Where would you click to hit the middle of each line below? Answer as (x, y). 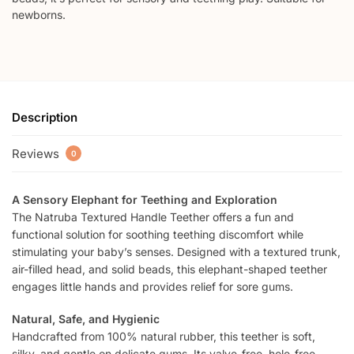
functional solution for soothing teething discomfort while (158, 234)
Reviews (37, 153)
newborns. (39, 15)
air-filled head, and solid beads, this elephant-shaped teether (169, 269)
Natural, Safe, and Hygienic (86, 319)
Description (45, 118)
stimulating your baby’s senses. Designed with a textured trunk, (176, 251)
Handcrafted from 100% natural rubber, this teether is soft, (164, 337)
